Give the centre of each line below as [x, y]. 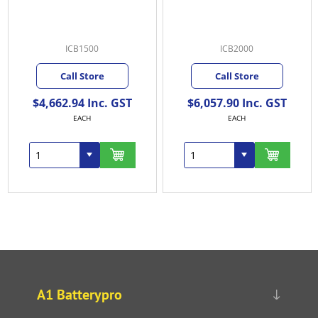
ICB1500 [82, 48]
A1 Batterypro [79, 294]
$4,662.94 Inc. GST [82, 103]
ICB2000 [237, 48]
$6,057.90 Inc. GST [237, 103]
